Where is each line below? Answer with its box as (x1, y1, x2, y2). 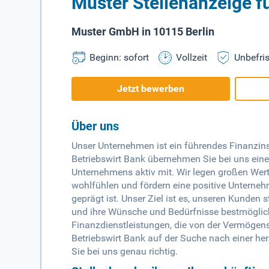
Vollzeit (176, 52, 208, 64)
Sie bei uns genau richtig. (71, 246, 178, 258)
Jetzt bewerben (117, 83, 185, 95)
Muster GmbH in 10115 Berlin (71, 25, 215, 38)
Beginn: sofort (89, 52, 150, 64)
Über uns (71, 119, 119, 134)
